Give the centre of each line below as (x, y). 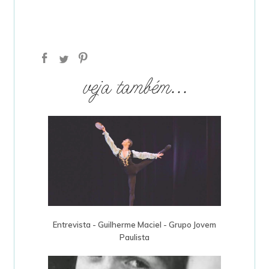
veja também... (134, 89)
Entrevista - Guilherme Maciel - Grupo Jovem (134, 224)
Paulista (134, 237)
